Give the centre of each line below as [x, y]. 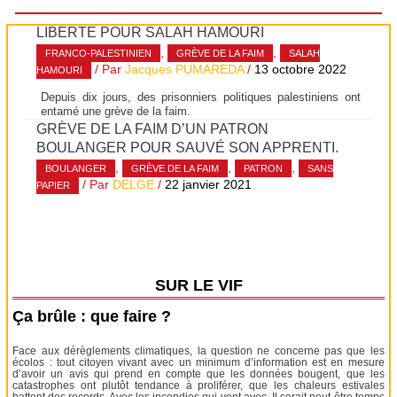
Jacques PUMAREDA [185, 70]
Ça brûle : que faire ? [92, 316]
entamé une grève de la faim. [116, 111]
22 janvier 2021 [209, 185]
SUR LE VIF [198, 284]
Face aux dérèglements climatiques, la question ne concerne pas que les [198, 350]
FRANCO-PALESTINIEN [99, 54]
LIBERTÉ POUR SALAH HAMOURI [151, 31]
